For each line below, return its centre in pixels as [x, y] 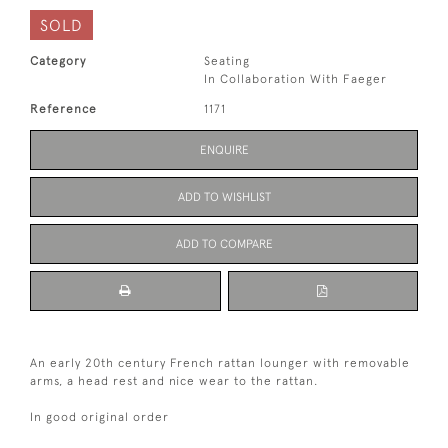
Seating [227, 61]
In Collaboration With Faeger [296, 79]
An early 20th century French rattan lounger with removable [220, 363]
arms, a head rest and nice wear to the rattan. [174, 381]
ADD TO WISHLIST [224, 197]
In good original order [99, 417]
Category [58, 61]
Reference [63, 109]
